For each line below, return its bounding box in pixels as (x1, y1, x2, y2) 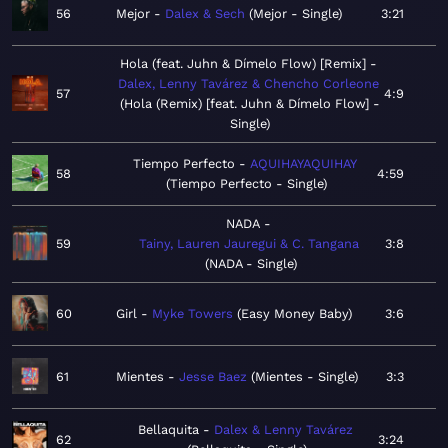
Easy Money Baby (241, 306, 348, 322)
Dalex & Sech (165, 6, 245, 22)
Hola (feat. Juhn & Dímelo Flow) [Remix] (119, 56, 366, 72)
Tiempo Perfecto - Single (170, 176, 323, 192)
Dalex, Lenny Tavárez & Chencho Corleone (117, 76, 379, 92)
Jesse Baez (179, 369, 247, 385)
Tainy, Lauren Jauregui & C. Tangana (138, 236, 359, 252)
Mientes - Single (255, 369, 354, 385)
